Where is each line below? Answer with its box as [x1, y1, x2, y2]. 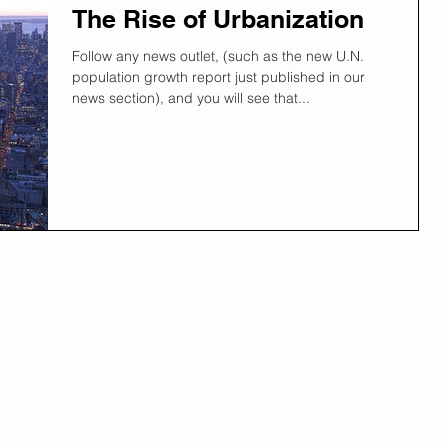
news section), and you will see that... [168, 88, 310, 107]
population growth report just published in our [72, 67, 365, 86]
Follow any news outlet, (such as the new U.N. [72, 46, 364, 65]
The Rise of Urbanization [72, 3, 364, 34]
